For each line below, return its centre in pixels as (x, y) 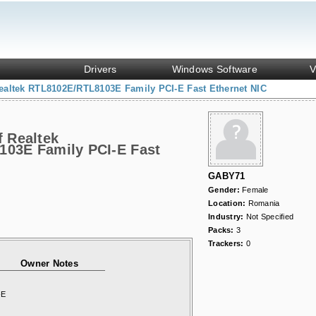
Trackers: (227, 243)
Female (255, 190)
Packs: (222, 230)
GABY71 (227, 176)
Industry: (227, 217)
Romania (264, 203)
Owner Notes (49, 263)
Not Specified (270, 217)
